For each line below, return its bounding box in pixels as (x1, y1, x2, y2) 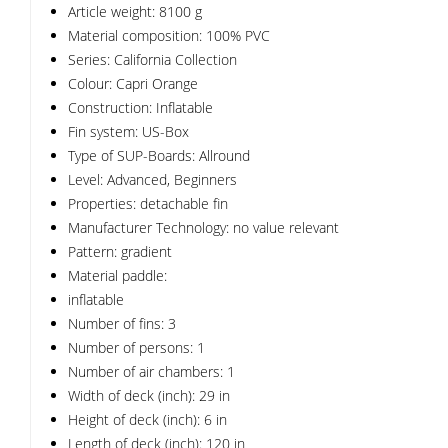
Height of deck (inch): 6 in (68, 410, 227, 429)
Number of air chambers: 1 (68, 362, 235, 381)
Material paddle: (68, 266, 167, 285)
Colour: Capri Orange (68, 74, 198, 93)
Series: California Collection (68, 50, 237, 69)
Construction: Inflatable (68, 98, 213, 117)
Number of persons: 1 (68, 338, 205, 357)
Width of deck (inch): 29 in (68, 386, 230, 405)
